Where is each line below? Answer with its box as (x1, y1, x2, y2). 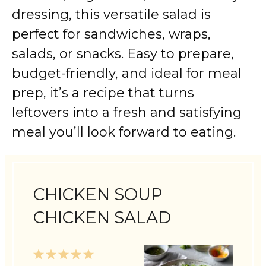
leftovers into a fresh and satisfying (12, 104, 242, 121)
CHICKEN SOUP (33, 184, 163, 205)
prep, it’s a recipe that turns (12, 85, 194, 101)
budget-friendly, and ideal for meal (12, 65, 242, 81)
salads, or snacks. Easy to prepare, (12, 46, 234, 62)
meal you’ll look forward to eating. (12, 124, 236, 140)
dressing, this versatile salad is (12, 7, 211, 23)
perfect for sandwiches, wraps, (12, 26, 211, 42)
